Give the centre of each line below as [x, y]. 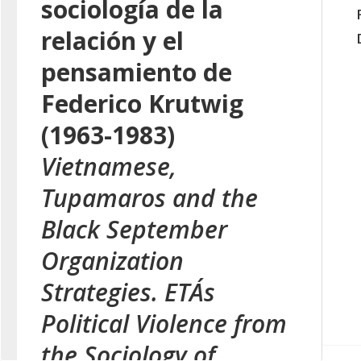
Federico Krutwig [142, 104]
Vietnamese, [109, 166]
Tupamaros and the [149, 198]
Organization [112, 261]
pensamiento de [137, 72]
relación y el [112, 41]
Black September [134, 229]
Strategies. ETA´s [128, 292]
